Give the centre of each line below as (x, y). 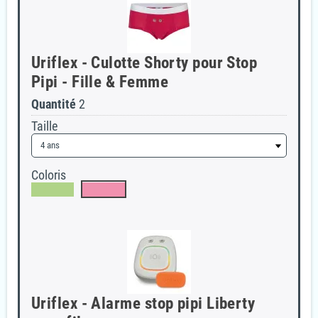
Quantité (53, 104)
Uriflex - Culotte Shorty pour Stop (144, 63)
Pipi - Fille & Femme (99, 82)
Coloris (48, 175)
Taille (44, 126)
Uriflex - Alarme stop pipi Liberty (143, 303)
